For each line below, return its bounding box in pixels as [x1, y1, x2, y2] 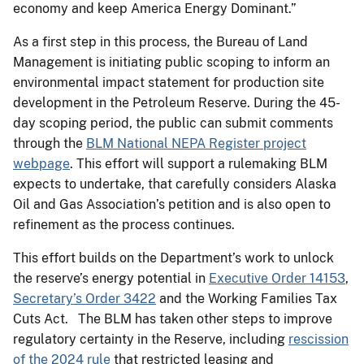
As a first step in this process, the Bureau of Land [13, 33, 308, 50]
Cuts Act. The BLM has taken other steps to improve [13, 310, 332, 327]
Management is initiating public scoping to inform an [13, 54, 330, 70]
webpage [13, 155, 70, 171]
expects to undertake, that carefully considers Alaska [13, 175, 336, 192]
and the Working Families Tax [156, 290, 337, 306]
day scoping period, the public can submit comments [13, 115, 333, 131]
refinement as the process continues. [13, 216, 241, 232]
